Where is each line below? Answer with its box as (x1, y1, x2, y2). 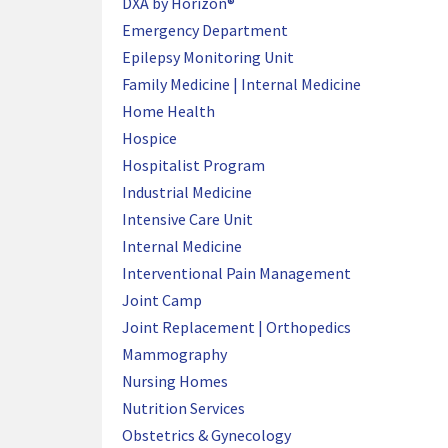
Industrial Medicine (122, 182, 252, 202)
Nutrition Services (122, 398, 245, 418)
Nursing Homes (122, 371, 228, 391)
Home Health (122, 101, 215, 121)
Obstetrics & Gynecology (122, 425, 291, 445)
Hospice (122, 128, 177, 148)
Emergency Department (122, 20, 288, 40)
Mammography (122, 344, 227, 364)
